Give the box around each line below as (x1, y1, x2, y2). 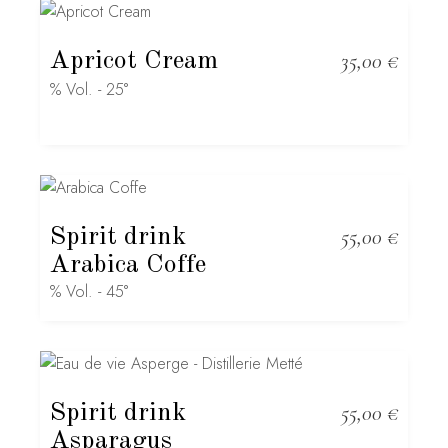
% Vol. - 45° (50, 280, 129, 303)
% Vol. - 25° (50, 78, 129, 101)
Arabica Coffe (50, 252, 207, 278)
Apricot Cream (50, 48, 219, 74)
